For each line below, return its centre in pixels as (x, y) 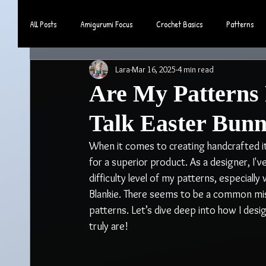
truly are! (109, 226)
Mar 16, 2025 (154, 69)
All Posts (43, 24)
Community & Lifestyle (89, 71)
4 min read (196, 69)
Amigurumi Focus (106, 24)
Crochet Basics (179, 24)
